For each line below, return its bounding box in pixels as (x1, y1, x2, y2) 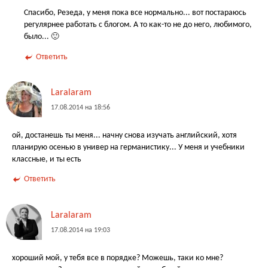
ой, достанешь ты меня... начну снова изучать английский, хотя (12, 131, 237, 139)
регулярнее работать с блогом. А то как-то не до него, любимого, (24, 21, 252, 29)
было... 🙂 (24, 33, 59, 41)
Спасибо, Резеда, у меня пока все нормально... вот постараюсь (24, 9, 246, 17)
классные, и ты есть (12, 155, 81, 163)
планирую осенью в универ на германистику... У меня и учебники (12, 143, 245, 151)
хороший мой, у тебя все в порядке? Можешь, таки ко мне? (12, 254, 223, 262)
